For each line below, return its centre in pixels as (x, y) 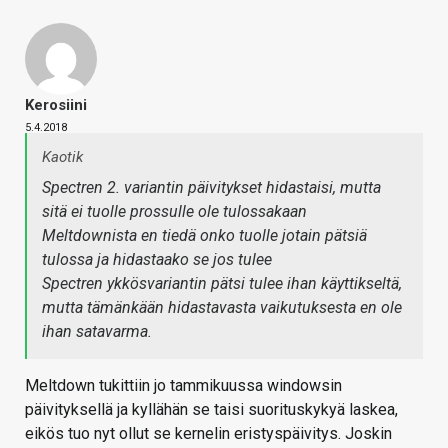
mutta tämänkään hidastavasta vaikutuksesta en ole (222, 308)
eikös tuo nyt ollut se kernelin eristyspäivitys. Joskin (208, 434)
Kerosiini (56, 105)
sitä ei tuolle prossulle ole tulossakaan (174, 212)
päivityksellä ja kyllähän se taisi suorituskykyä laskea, (211, 410)
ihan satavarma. (97, 332)
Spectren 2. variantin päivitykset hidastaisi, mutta (211, 188)
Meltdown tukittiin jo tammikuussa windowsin (183, 386)
